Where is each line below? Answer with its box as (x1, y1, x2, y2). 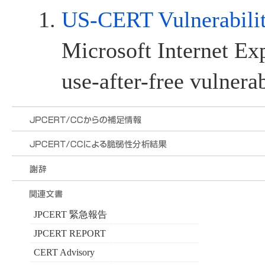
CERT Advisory (33, 247, 95, 258)
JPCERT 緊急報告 (33, 209, 107, 220)
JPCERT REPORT (33, 228, 106, 239)
